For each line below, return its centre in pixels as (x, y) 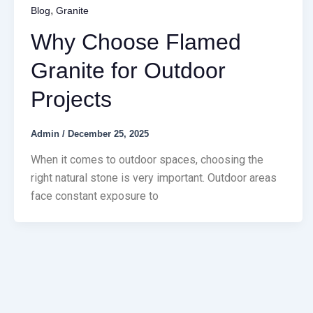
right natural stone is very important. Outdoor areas (154, 178)
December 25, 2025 (108, 133)
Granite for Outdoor (128, 71)
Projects (71, 100)
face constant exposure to (95, 196)
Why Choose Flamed (136, 42)
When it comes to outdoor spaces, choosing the (147, 160)
